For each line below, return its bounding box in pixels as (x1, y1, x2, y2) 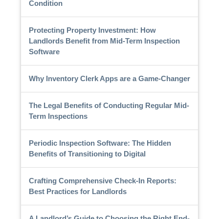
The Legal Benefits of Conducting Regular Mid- (28, 101, 189, 109)
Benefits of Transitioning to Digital (28, 149, 146, 158)
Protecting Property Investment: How (28, 25, 156, 34)
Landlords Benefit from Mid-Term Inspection (28, 36, 180, 45)
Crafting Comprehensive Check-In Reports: (28, 176, 176, 185)
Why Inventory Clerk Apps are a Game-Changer (28, 74, 190, 83)
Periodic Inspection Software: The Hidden (28, 138, 171, 147)
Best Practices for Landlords (28, 187, 127, 196)
